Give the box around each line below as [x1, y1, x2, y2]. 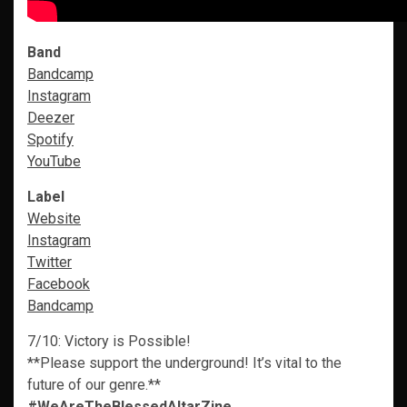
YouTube [27, 153, 81, 170]
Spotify [27, 131, 74, 148]
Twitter [27, 253, 72, 271]
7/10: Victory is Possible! [27, 333, 191, 350]
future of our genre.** [27, 376, 161, 393]
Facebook [27, 275, 90, 293]
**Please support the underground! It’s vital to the [27, 354, 342, 372]
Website [27, 210, 81, 227]
